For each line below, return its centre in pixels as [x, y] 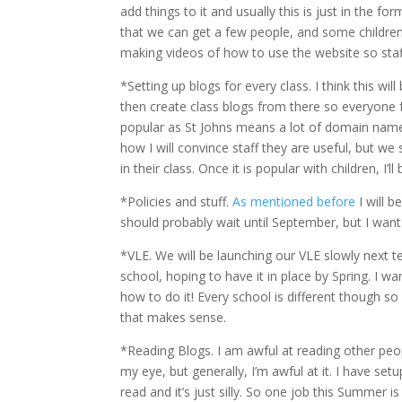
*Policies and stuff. [177, 201]
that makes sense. [174, 317]
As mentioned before [294, 201]
